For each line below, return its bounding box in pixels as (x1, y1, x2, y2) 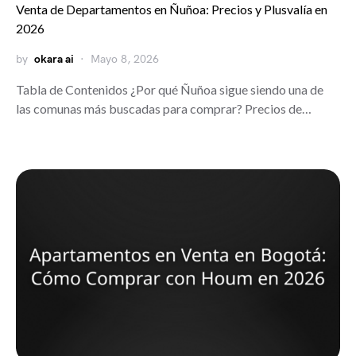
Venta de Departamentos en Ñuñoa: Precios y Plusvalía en (16, 2, 327, 17)
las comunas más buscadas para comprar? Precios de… (16, 101, 311, 116)
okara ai (34, 52, 74, 66)
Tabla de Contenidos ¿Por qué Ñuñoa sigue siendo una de (16, 82, 323, 97)
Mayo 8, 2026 (91, 52, 159, 66)
